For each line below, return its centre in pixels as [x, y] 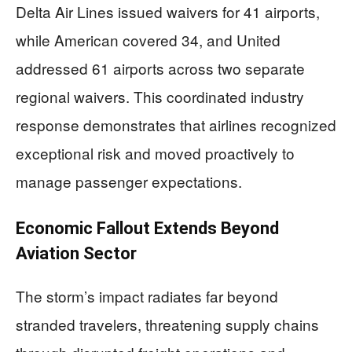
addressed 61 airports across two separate [160, 68]
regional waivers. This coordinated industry [160, 96]
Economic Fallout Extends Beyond [147, 228]
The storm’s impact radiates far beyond [147, 296]
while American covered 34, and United [148, 40]
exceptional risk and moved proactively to [155, 153]
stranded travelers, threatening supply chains [167, 324]
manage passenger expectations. [129, 181]
